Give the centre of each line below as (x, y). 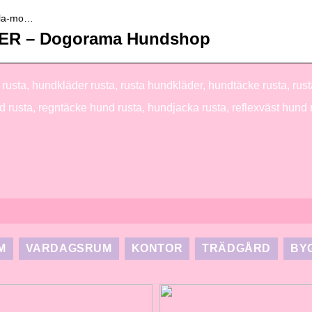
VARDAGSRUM (69, 248)
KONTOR (157, 248)
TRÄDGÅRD (237, 248)
